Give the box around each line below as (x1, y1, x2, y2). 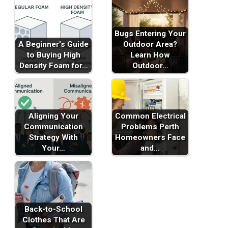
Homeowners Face (115, 132, 185, 142)
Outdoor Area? (123, 39, 177, 49)
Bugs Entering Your (115, 28, 186, 38)
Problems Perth (121, 122, 179, 131)
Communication (24, 122, 83, 131)
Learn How (130, 50, 170, 60)
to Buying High (26, 50, 80, 60)
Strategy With (29, 132, 78, 142)
